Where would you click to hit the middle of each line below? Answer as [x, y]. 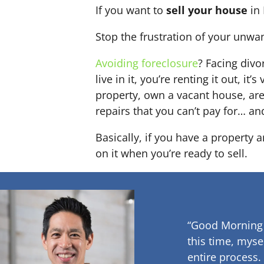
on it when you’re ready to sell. [171, 154]
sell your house [205, 10]
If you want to [129, 10]
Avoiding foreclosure [147, 63]
